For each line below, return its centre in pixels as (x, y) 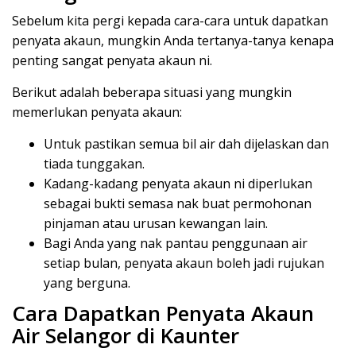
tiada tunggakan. (94, 163)
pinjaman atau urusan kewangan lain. (156, 223)
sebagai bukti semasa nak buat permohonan (178, 203)
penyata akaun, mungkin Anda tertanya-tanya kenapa (173, 40)
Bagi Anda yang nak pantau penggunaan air (176, 243)
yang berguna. (87, 282)
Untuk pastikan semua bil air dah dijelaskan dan (186, 143)
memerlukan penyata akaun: (97, 112)
